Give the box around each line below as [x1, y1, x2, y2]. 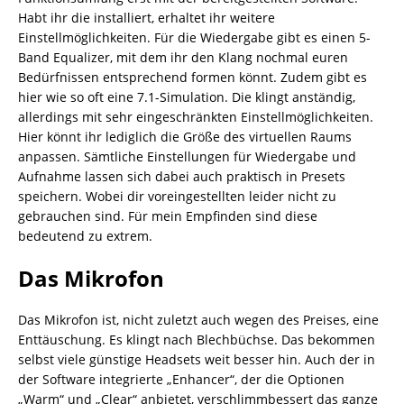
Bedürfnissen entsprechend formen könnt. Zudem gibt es [18, 68, 367, 86]
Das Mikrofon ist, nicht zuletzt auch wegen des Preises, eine [18, 310, 379, 328]
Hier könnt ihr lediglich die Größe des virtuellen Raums [18, 127, 352, 145]
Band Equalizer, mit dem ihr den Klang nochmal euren [18, 48, 348, 66]
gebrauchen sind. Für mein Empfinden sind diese [18, 207, 317, 225]
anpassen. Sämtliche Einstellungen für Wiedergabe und [18, 147, 356, 165]
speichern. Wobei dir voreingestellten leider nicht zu [18, 187, 336, 205]
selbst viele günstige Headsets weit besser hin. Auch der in [18, 350, 375, 368]
